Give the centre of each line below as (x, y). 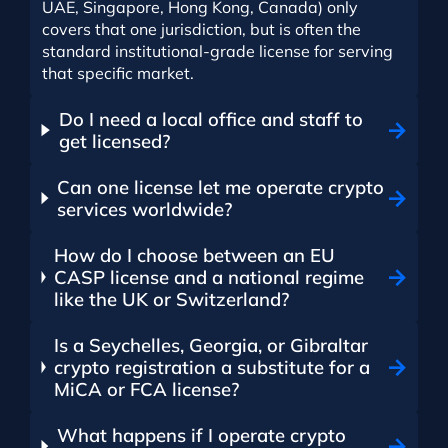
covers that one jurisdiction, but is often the (201, 29)
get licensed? (114, 141)
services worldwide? (144, 209)
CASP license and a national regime (208, 277)
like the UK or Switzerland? (171, 299)
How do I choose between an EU (194, 255)
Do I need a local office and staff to (210, 119)
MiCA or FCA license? (146, 389)
